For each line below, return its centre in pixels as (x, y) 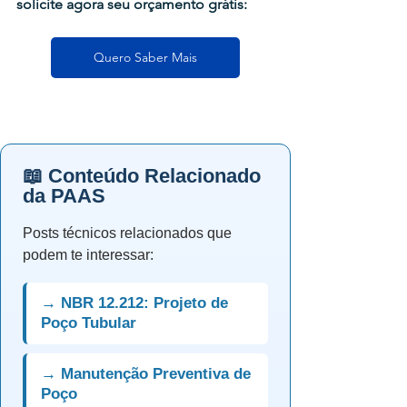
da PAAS (64, 196)
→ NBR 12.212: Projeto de (134, 303)
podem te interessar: (88, 255)
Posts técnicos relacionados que (127, 233)
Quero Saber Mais (145, 57)
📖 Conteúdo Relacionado (142, 176)
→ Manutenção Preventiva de (146, 374)
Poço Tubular (89, 323)
